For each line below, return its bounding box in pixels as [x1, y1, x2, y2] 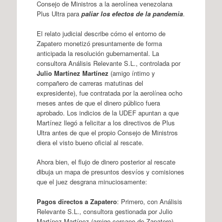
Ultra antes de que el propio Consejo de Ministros [36, 127, 178, 137]
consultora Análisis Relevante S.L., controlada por [36, 58, 180, 68]
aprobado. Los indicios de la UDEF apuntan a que [36, 108, 179, 117]
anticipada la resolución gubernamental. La [36, 48, 159, 58]
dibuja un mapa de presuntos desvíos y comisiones [36, 167, 184, 176]
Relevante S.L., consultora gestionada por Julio [36, 206, 172, 216]
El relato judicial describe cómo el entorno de [36, 28, 166, 38]
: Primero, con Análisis [116, 196, 182, 206]
